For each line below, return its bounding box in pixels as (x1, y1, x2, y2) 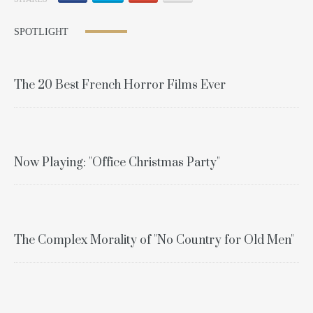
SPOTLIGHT (14, 26, 71, 37)
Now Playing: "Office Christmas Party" (14, 154, 220, 170)
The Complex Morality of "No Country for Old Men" (14, 232, 294, 248)
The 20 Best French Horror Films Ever (14, 77, 226, 93)
